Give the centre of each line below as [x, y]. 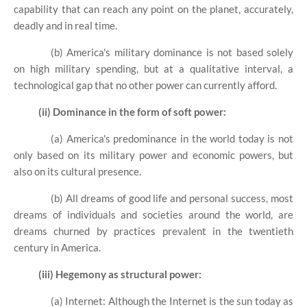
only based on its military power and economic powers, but [153, 155]
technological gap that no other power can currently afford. [145, 85]
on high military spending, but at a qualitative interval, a [153, 69]
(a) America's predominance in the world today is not [172, 139]
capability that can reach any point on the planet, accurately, [153, 9]
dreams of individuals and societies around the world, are [153, 215]
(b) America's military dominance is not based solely [172, 52]
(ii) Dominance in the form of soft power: [132, 112]
